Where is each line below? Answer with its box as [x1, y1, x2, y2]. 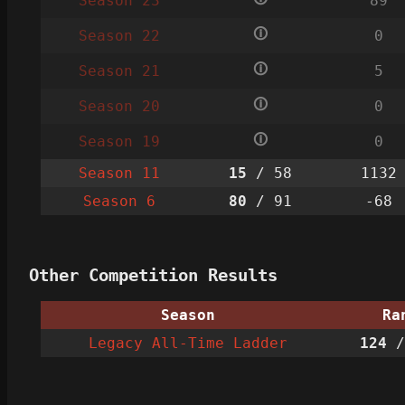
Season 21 [78, 61, 160, 80]
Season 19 [78, 132, 160, 150]
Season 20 [78, 97, 160, 115]
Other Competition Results [29, 265, 278, 285]
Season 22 [78, 26, 160, 44]
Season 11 [78, 164, 160, 182]
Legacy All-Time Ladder [89, 334, 287, 353]
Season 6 [82, 192, 155, 210]
